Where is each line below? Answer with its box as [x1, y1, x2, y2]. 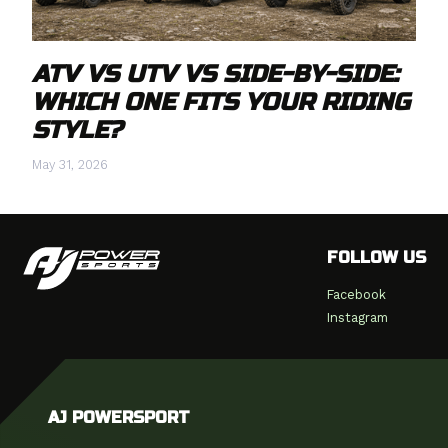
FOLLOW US [326, 247, 426, 267]
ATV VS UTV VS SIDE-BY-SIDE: [32, 60, 399, 90]
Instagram [326, 309, 388, 325]
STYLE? [32, 116, 122, 146]
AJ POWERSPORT [48, 407, 190, 427]
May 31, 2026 [32, 157, 108, 173]
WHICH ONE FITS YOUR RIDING [32, 88, 410, 118]
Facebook [326, 286, 386, 302]
